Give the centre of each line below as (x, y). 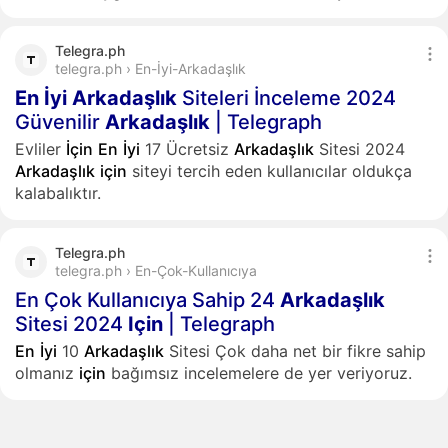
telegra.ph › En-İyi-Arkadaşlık (150, 68)
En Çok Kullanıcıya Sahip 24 (147, 300)
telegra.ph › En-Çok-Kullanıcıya (156, 270)
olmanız (47, 373)
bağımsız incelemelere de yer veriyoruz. (259, 373)
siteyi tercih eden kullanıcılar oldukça (269, 171)
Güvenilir (60, 122)
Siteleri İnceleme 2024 (286, 98)
